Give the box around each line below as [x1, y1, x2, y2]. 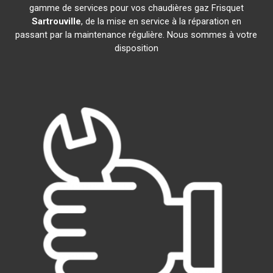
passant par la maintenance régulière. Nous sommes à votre [15, 29, 258, 40]
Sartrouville [31, 16, 81, 27]
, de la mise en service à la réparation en [80, 16, 241, 27]
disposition [114, 43, 158, 54]
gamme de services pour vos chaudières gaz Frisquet [29, 2, 244, 13]
